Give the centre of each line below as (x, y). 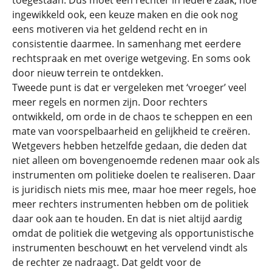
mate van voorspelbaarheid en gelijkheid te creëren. (131, 131)
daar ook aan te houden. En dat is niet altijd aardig (127, 219)
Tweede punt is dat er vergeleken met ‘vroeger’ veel (129, 87)
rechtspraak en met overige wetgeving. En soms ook (131, 58)
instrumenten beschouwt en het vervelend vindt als (130, 248)
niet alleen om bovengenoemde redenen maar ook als (136, 160)
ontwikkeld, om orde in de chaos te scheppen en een (132, 117)
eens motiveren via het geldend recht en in (110, 29)
